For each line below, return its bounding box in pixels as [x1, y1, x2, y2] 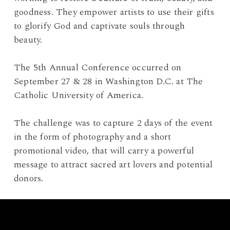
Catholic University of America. [14, 88, 146, 103]
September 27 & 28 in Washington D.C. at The [14, 74, 203, 89]
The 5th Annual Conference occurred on [14, 61, 182, 75]
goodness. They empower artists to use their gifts [14, 5, 214, 20]
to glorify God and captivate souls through [14, 19, 185, 33]
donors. [14, 171, 44, 186]
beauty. [14, 33, 43, 47]
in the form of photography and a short [14, 130, 171, 144]
